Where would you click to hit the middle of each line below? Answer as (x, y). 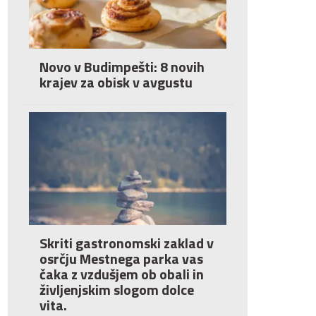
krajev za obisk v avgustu (116, 82)
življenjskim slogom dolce (117, 290)
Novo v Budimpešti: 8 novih (122, 67)
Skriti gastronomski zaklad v (127, 243)
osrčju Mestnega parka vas (121, 259)
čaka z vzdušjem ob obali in (122, 274)
